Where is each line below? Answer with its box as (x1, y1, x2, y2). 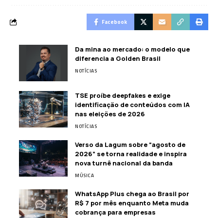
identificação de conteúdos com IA (75, 100, 190, 109)
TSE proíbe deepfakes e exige (75, 91, 170, 100)
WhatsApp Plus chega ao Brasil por (75, 189, 189, 198)
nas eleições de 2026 (75, 109, 145, 118)
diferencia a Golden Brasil (75, 54, 161, 63)
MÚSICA (75, 172, 94, 179)
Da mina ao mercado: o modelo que (75, 45, 190, 54)
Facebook (102, 18, 127, 26)
